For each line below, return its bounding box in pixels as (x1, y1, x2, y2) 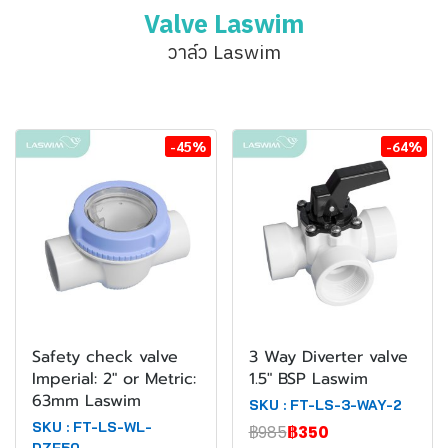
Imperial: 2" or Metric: (32, 366, 196, 391)
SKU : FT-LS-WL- (32, 417, 152, 436)
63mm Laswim (32, 388, 141, 413)
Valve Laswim (144, 7, 304, 41)
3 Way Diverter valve (248, 344, 408, 369)
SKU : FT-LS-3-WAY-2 (248, 395, 402, 414)
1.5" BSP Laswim (248, 366, 368, 391)
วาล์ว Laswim (167, 39, 281, 65)
